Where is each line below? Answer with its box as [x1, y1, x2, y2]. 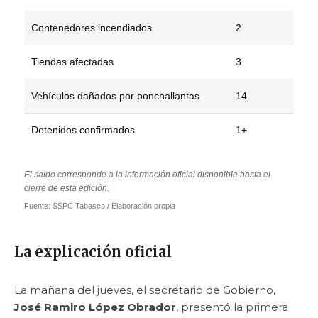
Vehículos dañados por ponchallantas [31, 89, 199, 102]
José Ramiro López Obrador [14, 300, 176, 314]
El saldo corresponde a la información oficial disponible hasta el [24, 169, 270, 180]
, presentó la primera [176, 300, 288, 314]
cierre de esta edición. [24, 182, 109, 193]
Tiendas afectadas [31, 55, 114, 67]
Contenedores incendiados [31, 21, 152, 33]
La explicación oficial [14, 242, 172, 261]
